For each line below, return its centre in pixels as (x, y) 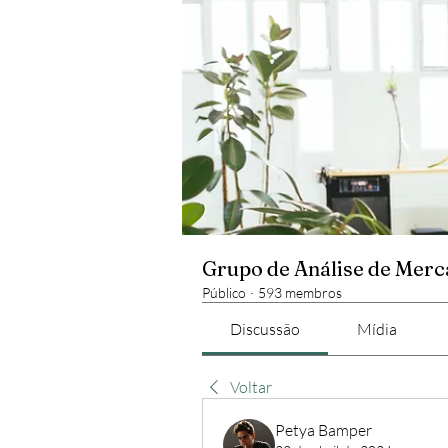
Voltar (251, 387)
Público (224, 292)
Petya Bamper (323, 430)
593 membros (300, 292)
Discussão (265, 329)
